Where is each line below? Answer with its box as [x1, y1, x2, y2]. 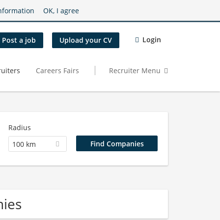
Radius [8, 123, 31, 132]
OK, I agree [43, 5, 79, 15]
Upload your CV [59, 35, 112, 45]
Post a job [2, 35, 36, 45]
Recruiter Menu [109, 65, 161, 75]
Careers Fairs [36, 65, 79, 75]
